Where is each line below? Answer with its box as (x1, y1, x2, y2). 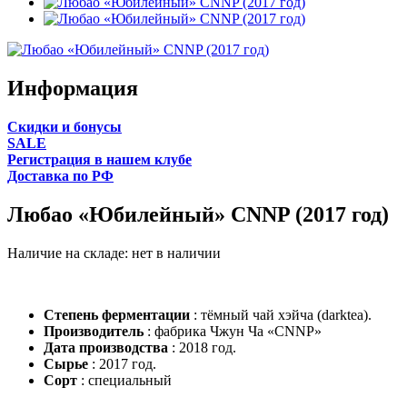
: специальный (81, 372, 172, 388)
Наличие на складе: (7, 244, 132, 261)
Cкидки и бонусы (7, 118, 122, 134)
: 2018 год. (172, 339, 236, 355)
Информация (7, 75, 138, 100)
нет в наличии (132, 244, 221, 261)
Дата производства (44, 339, 172, 355)
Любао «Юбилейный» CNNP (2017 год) (7, 202, 389, 226)
